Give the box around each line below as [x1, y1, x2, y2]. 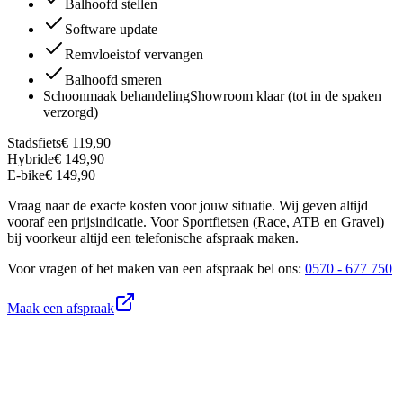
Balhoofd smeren [65, 72, 162, 88]
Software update [65, 22, 157, 38]
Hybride [7, 151, 54, 167]
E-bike [7, 167, 45, 184]
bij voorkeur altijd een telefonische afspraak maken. [7, 230, 299, 246]
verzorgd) [43, 104, 98, 121]
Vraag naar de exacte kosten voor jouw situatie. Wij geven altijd [7, 198, 368, 214]
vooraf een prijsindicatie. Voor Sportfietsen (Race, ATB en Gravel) [7, 214, 384, 230]
